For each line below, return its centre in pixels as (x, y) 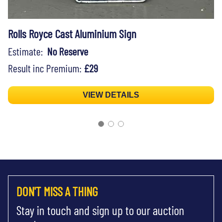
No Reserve (68, 51)
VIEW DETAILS (111, 95)
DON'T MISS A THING (57, 191)
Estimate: (28, 51)
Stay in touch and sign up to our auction (100, 210)
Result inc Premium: (46, 68)
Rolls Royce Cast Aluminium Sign (72, 33)
